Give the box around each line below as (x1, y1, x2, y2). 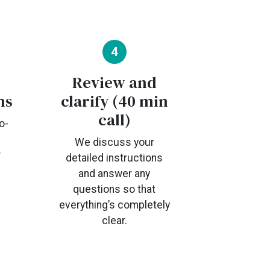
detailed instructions (66, 152, 163, 164)
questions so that (73, 183, 156, 195)
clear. (101, 215, 127, 227)
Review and (72, 72, 157, 93)
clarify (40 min (60, 90, 168, 112)
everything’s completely (58, 199, 170, 211)
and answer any (78, 168, 151, 180)
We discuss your (74, 136, 154, 148)
